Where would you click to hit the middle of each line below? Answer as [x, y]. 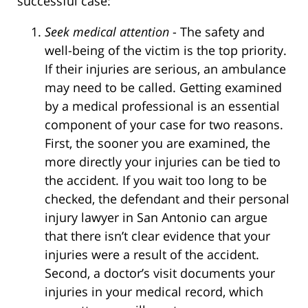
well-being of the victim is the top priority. [166, 50]
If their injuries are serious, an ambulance [165, 68]
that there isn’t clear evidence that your [157, 235]
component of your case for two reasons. [164, 124]
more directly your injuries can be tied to [163, 161]
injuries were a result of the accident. [152, 254]
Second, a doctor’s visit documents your [160, 273]
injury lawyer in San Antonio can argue [156, 217]
